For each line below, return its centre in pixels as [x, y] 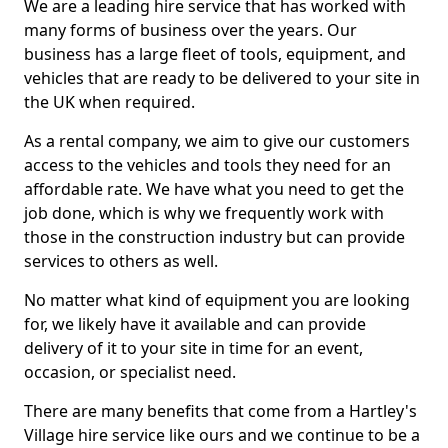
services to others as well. [121, 261]
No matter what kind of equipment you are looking [217, 300]
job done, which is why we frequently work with [204, 213]
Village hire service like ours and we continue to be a [222, 435]
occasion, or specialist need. [130, 372]
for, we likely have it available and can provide [195, 324]
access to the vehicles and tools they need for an [207, 165]
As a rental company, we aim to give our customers [217, 141]
